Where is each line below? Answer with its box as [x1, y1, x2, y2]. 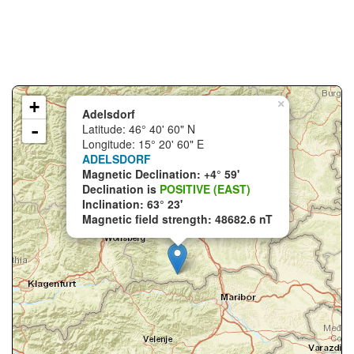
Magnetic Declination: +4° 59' [82, 166, 239, 182]
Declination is [82, 181, 160, 197]
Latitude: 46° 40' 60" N [82, 121, 195, 137]
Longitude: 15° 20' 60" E [82, 136, 204, 152]
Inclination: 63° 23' [82, 196, 183, 212]
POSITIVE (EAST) [160, 181, 250, 197]
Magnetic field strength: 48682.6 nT [82, 211, 273, 227]
